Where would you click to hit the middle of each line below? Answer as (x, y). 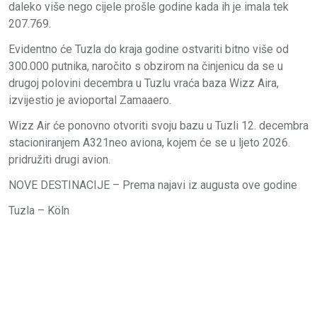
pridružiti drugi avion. (59, 159)
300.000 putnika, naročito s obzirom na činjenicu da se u (146, 66)
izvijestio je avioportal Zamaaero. (90, 100)
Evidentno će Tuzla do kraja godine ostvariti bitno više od (149, 49)
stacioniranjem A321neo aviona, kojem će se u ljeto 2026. (149, 142)
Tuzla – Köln (39, 210)
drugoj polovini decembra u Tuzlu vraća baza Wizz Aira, (144, 83)
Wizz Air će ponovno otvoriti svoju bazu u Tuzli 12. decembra (158, 125)
